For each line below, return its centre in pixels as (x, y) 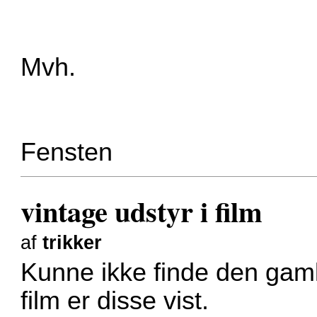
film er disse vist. (115, 301)
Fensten (67, 152)
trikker (73, 242)
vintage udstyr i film (142, 211)
